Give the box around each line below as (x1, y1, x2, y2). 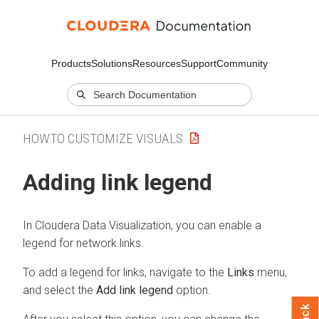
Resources (132, 58, 181, 69)
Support (181, 58, 216, 69)
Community (216, 58, 268, 69)
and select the (23, 283, 96, 297)
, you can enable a (171, 218, 261, 232)
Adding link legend (23, 169, 212, 197)
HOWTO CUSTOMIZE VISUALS (23, 130, 183, 147)
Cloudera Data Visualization (35, 218, 171, 232)
